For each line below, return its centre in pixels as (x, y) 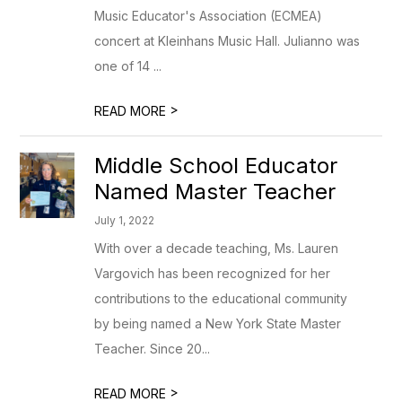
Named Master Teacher (215, 192)
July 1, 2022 (125, 220)
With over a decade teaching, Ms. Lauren (217, 248)
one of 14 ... (128, 66)
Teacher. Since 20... (153, 349)
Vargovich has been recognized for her (213, 273)
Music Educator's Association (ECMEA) (209, 16)
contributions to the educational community (221, 298)
